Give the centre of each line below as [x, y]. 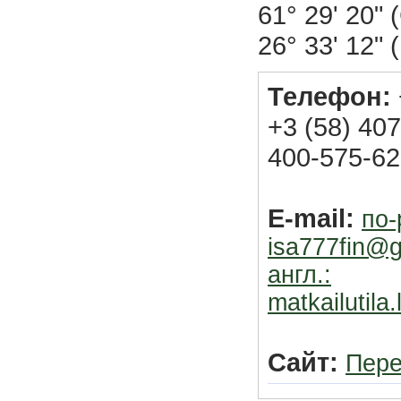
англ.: [299, 275]
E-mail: [311, 218]
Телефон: [329, 96]
